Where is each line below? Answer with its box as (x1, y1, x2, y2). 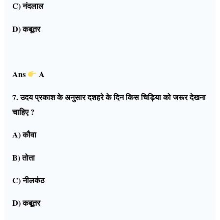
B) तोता (12, 151, 35, 164)
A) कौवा (12, 129, 37, 141)
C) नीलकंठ (12, 174, 45, 187)
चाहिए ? (12, 106, 35, 118)
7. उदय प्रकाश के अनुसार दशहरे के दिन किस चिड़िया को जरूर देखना (12, 91, 206, 103)
